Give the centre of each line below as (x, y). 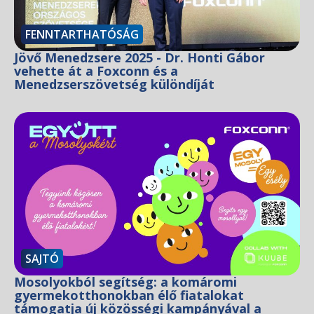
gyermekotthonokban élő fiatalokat (129, 295)
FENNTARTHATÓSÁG (82, 34)
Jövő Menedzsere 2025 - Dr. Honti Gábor (139, 57)
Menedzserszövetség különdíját (114, 84)
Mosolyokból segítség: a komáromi (125, 281)
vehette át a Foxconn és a (96, 70)
